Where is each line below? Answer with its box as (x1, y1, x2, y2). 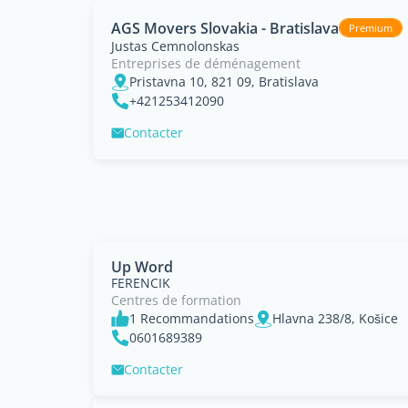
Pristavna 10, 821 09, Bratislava (129, 73, 319, 90)
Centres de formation (111, 291, 241, 309)
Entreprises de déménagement (111, 55, 301, 72)
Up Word (111, 257, 173, 277)
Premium (349, 21, 393, 35)
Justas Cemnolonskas (111, 37, 240, 55)
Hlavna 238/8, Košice (272, 310, 398, 327)
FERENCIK (111, 274, 170, 291)
